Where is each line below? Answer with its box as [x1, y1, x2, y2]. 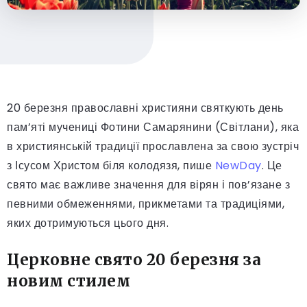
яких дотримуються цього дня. [7, 214, 169, 231]
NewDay [214, 157, 262, 173]
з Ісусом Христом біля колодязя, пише [7, 157, 215, 173]
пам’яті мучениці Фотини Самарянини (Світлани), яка [7, 119, 299, 135]
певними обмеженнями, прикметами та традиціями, [7, 195, 284, 212]
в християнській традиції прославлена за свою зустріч [7, 138, 299, 154]
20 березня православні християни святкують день [7, 99, 284, 116]
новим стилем [7, 271, 130, 291]
